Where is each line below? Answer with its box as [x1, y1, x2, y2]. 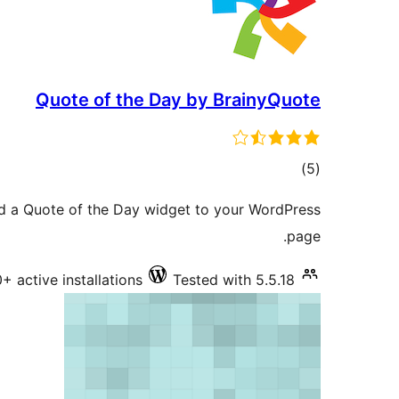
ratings [261, 185, 307, 203]
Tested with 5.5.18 [173, 271, 295, 289]
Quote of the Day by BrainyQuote [36, 89, 321, 110]
